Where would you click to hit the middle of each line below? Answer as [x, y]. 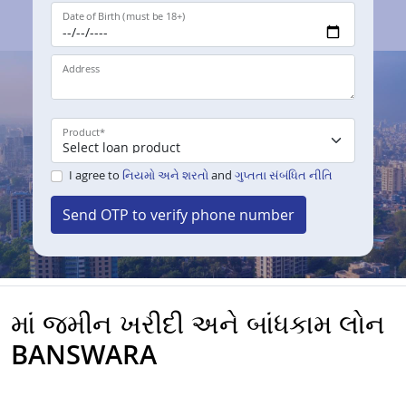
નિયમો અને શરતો [165, 175]
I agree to [95, 175]
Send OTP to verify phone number [179, 215]
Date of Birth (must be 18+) [124, 16]
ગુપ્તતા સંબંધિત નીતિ [283, 175]
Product [81, 132]
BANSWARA [84, 354]
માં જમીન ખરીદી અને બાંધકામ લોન [198, 324]
